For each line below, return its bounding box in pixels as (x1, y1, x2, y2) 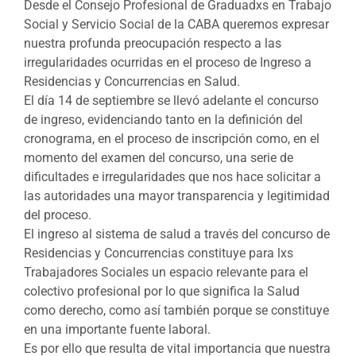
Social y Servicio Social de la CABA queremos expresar (24, 16, 329, 32)
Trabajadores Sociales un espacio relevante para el (24, 264, 308, 280)
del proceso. (24, 207, 91, 222)
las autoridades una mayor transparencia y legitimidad (24, 188, 330, 203)
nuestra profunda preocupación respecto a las (24, 35, 281, 51)
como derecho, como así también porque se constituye (24, 302, 329, 318)
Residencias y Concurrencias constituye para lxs (24, 245, 293, 261)
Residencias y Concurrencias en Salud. (24, 73, 240, 89)
